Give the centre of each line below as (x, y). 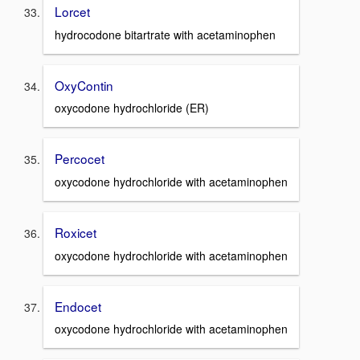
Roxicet (76, 233)
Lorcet (72, 11)
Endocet (78, 306)
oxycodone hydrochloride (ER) (132, 108)
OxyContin (84, 85)
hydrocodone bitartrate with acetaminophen (165, 34)
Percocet (80, 159)
